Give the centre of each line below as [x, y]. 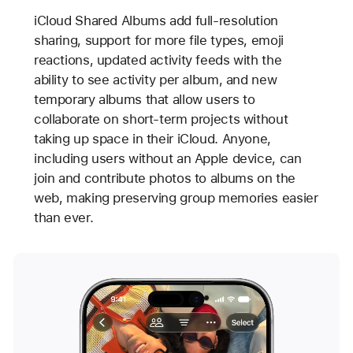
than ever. [63, 217]
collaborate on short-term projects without [161, 119]
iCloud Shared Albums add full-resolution [156, 20]
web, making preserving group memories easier [176, 197]
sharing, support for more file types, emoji [158, 40]
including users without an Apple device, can [167, 158]
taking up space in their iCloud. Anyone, [152, 138]
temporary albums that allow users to [144, 99]
